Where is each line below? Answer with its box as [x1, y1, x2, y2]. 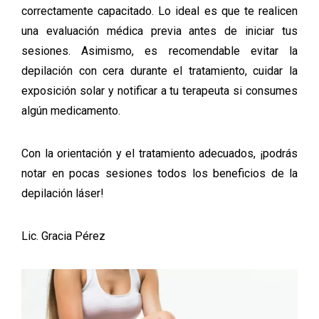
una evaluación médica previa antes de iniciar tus [21, 24, 298, 38]
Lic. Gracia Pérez [21, 229, 105, 243]
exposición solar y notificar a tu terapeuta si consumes [21, 84, 298, 98]
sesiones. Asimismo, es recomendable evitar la [21, 44, 298, 58]
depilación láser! [21, 187, 104, 200]
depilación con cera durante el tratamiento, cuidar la [21, 64, 298, 78]
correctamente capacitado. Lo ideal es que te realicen [21, 4, 298, 18]
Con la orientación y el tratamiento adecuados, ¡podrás [21, 147, 298, 160]
